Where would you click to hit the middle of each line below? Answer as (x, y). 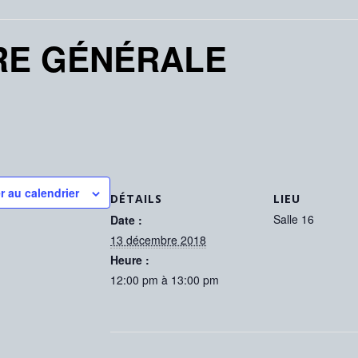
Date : (126, 219)
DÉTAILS (136, 198)
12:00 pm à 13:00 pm (165, 279)
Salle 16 (294, 219)
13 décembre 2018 (158, 239)
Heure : (130, 259)
